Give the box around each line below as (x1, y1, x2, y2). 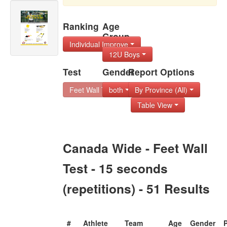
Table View (137, 100, 175, 110)
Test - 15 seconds (63, 159, 168, 177)
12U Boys (108, 49, 142, 59)
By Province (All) (135, 85, 190, 95)
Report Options (128, 65, 195, 78)
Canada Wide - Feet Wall (63, 139, 208, 157)
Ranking (63, 20, 99, 32)
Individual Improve (69, 39, 131, 49)
